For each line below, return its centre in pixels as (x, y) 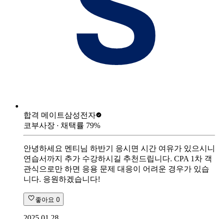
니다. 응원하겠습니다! (62, 179)
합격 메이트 (44, 115)
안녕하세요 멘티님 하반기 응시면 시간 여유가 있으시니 (119, 148)
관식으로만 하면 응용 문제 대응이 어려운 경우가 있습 (116, 169)
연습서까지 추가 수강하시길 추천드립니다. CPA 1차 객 (118, 158)
